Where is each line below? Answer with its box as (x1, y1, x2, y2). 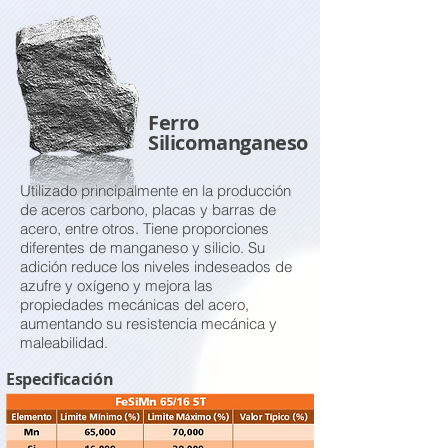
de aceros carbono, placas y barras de (20, 200, 276, 219)
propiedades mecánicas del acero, (20, 295, 249, 314)
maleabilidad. (20, 333, 108, 352)
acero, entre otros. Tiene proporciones (20, 219, 269, 238)
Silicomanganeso (148, 129, 308, 156)
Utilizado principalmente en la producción (20, 181, 291, 200)
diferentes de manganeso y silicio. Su (20, 238, 265, 257)
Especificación (6, 368, 114, 390)
